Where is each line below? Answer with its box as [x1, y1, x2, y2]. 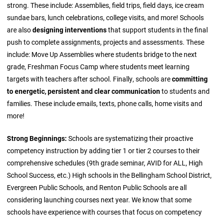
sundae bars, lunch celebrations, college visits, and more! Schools [7, 12, 204, 22]
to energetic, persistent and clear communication [7, 86, 161, 96]
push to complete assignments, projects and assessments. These [7, 37, 205, 47]
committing [172, 74, 208, 83]
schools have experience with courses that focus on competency [7, 207, 202, 217]
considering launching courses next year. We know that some [7, 195, 192, 205]
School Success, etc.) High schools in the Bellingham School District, [7, 170, 212, 180]
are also [7, 25, 33, 34]
